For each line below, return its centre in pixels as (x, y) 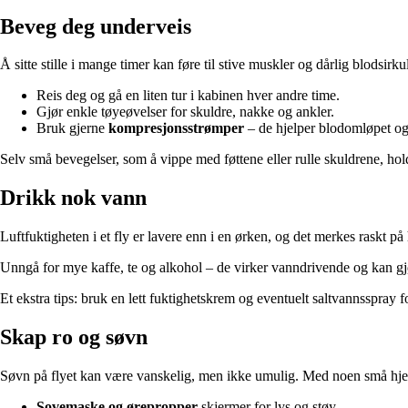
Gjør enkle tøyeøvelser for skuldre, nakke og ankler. (185, 112)
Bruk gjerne (72, 128)
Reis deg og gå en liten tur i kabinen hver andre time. (188, 96)
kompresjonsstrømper (176, 128)
